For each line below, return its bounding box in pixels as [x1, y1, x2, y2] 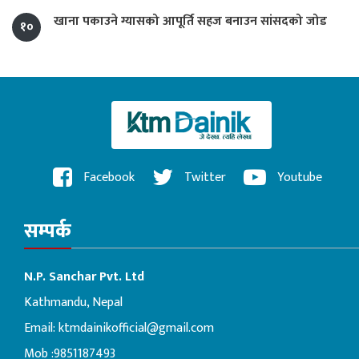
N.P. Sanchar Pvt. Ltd [24, 265, 144, 288]
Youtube [274, 167, 322, 189]
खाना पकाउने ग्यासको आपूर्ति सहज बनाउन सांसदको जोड [54, 10, 327, 33]
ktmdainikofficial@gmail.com [58, 317, 214, 339]
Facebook [80, 167, 135, 189]
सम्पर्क [24, 214, 71, 248]
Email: [24, 317, 58, 339]
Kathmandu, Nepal [24, 291, 123, 313]
